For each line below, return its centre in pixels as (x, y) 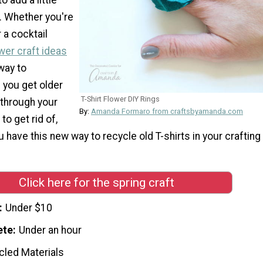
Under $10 (29, 208)
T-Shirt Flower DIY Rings (120, 99)
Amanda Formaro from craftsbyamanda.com (167, 111)
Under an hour (50, 230)
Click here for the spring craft (96, 182)
